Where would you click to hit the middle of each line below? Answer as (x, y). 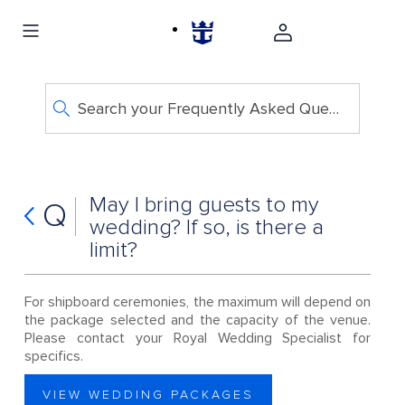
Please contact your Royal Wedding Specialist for (198, 338)
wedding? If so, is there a (206, 227)
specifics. (55, 356)
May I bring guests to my (204, 205)
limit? (113, 250)
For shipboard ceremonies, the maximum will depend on (198, 302)
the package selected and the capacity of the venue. (198, 320)
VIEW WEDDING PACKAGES (148, 395)
